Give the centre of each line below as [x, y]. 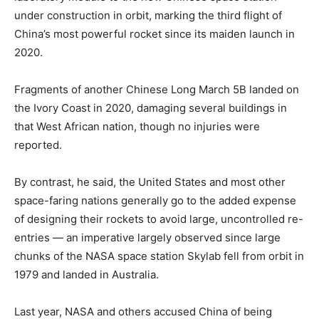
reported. [38, 145]
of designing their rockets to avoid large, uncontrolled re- [159, 219]
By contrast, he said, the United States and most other [150, 182]
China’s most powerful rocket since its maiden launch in [155, 33]
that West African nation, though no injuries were [137, 126]
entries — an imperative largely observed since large [147, 237]
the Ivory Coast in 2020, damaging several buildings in [151, 108]
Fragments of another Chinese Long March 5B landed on [157, 89]
